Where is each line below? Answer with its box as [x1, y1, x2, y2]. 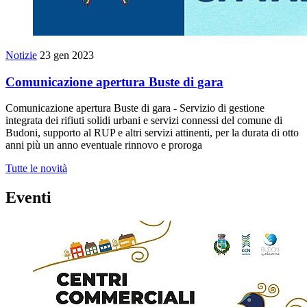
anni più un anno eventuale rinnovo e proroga [5, 139, 202, 151]
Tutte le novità [5, 162, 67, 175]
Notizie [5, 49, 37, 61]
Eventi [5, 188, 51, 207]
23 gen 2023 [40, 49, 94, 61]
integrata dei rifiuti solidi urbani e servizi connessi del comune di [5, 114, 282, 127]
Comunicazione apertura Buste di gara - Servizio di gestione [5, 102, 265, 114]
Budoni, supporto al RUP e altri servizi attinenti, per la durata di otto [5, 127, 299, 139]
